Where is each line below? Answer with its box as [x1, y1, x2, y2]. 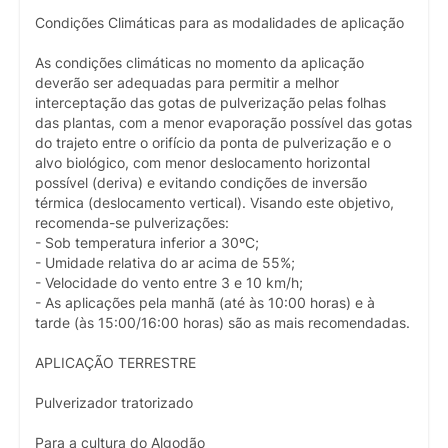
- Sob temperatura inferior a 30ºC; [35, 234, 259, 251]
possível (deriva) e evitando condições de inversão [35, 174, 367, 191]
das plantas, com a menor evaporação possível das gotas [35, 114, 412, 131]
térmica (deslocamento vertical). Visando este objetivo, [35, 194, 394, 211]
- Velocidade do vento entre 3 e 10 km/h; [35, 274, 303, 291]
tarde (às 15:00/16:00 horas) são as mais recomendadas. [35, 314, 410, 331]
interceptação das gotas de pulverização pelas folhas [35, 94, 386, 111]
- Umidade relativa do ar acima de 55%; [35, 254, 295, 271]
